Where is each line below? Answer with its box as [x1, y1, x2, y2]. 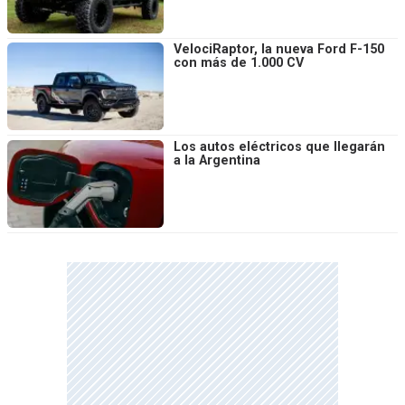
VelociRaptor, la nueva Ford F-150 [174, 42, 384, 58]
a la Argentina [174, 153, 260, 169]
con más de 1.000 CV [174, 55, 304, 71]
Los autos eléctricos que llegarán [174, 139, 385, 155]
